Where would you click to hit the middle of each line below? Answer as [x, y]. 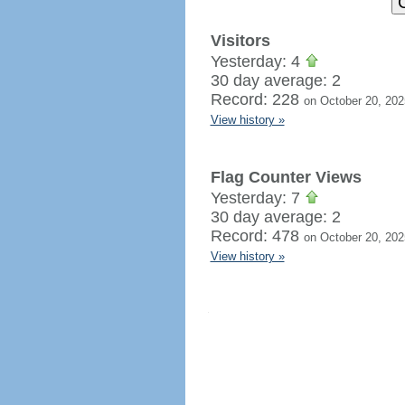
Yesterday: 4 [257, 61]
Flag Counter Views [286, 177]
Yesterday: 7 [257, 198]
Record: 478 [257, 236]
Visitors [240, 41]
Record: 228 [257, 99]
